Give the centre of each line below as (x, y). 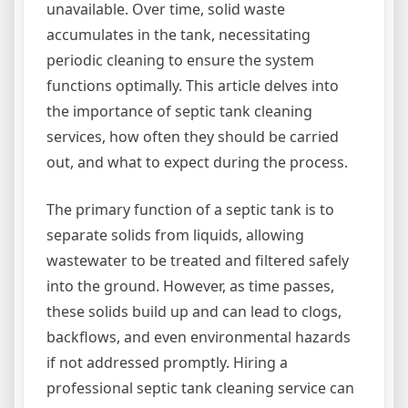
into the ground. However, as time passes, (190, 286)
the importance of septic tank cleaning (179, 111)
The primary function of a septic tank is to (190, 209)
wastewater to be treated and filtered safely (198, 260)
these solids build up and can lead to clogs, (194, 311)
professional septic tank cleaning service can (200, 388)
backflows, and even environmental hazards (199, 337)
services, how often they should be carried (193, 136)
